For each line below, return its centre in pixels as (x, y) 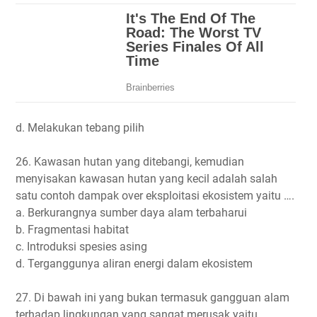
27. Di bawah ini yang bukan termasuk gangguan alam (152, 297)
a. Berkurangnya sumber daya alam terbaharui (131, 212)
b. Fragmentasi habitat (72, 229)
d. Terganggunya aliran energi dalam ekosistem (134, 263)
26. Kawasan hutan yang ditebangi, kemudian (130, 161)
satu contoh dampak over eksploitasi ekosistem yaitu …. (155, 195)
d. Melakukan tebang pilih (80, 127)
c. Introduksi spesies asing (81, 246)
